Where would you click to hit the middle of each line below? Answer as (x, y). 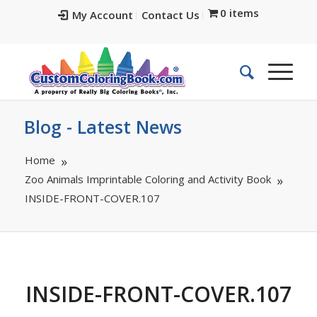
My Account (102, 15)
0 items (240, 13)
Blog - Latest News (103, 127)
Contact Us (170, 15)
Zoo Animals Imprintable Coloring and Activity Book (148, 179)
